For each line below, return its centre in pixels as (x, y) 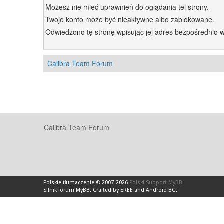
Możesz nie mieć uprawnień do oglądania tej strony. (127, 7)
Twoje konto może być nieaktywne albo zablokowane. (130, 19)
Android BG (161, 190)
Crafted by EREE (113, 190)
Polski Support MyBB (156, 183)
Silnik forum (60, 190)
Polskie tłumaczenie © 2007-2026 (86, 183)
